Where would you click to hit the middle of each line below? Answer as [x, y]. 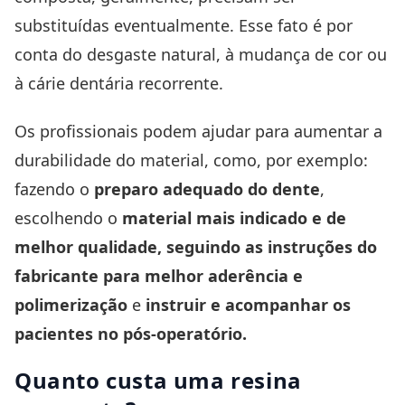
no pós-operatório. [170, 333]
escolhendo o [68, 217]
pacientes [54, 333]
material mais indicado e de [234, 217]
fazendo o [54, 188]
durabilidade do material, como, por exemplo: [191, 160]
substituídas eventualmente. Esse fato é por [184, 25]
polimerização [71, 304]
